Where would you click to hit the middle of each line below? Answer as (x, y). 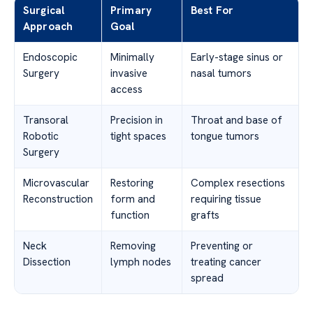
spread (207, 278)
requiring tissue (226, 199)
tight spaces (138, 136)
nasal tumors (221, 73)
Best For (212, 10)
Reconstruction (58, 199)
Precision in (137, 120)
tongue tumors (225, 136)
